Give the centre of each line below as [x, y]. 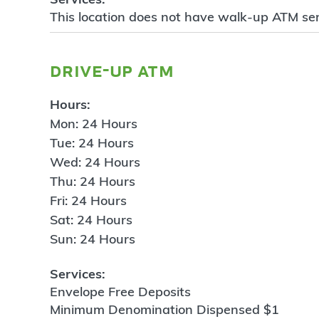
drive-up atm [112, 69]
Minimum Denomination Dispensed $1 [166, 309]
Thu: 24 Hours [93, 182]
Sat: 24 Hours [91, 220]
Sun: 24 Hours [93, 239]
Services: [78, 273]
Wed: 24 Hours [95, 162]
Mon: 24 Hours [94, 124]
